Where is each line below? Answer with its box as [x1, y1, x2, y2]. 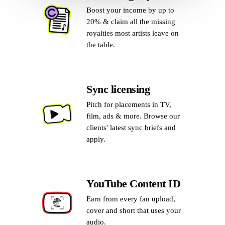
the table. [86, 41, 115, 49]
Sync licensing [86, 83, 150, 95]
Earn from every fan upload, [86, 195, 175, 203]
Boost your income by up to [86, 6, 174, 14]
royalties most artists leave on [86, 29, 179, 37]
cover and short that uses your [86, 206, 181, 214]
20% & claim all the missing [86, 18, 175, 26]
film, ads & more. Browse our [86, 112, 180, 120]
